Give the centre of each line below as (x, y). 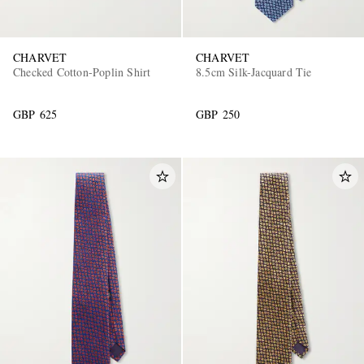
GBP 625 (35, 114)
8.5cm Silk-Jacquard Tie (254, 71)
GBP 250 (218, 114)
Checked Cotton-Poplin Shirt (82, 71)
